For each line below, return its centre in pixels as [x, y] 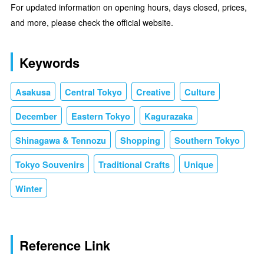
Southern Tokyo [207, 141]
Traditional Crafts [134, 165]
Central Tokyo [93, 92]
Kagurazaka [169, 116]
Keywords [49, 63]
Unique [199, 165]
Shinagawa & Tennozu [61, 141]
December [36, 116]
